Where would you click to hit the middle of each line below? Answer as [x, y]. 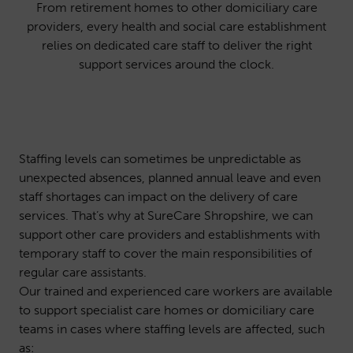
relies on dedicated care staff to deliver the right [176, 45]
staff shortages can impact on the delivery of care [158, 197]
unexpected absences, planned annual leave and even [170, 178]
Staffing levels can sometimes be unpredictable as [160, 159]
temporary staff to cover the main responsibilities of [165, 253]
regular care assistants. [83, 272]
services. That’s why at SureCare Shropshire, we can [166, 216]
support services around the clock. [176, 64]
